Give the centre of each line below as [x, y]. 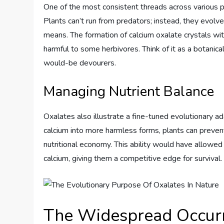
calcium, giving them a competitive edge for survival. [133, 158]
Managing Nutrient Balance [129, 91]
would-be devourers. [80, 63]
